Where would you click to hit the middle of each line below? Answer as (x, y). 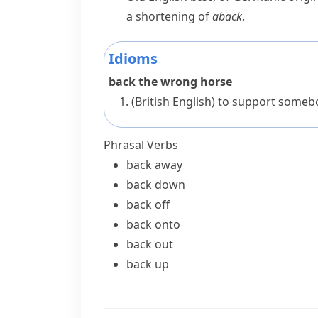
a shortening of (169, 16)
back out (150, 244)
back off (148, 204)
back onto (153, 224)
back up (148, 264)
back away (154, 165)
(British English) (173, 102)
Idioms (133, 59)
